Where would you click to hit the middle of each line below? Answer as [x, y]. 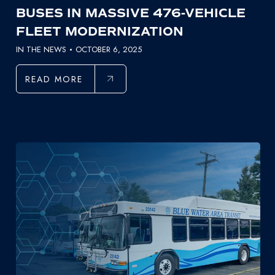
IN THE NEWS [41, 49]
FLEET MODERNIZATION [99, 31]
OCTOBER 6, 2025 [108, 49]
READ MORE [54, 79]
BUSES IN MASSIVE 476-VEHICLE [130, 13]
